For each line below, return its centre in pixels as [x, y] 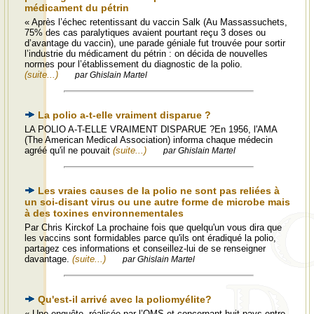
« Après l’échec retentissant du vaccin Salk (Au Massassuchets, [156, 22]
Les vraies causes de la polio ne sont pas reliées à [159, 191]
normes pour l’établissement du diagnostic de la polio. [134, 64]
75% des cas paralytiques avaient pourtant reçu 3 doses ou [145, 33]
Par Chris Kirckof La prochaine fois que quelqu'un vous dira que [153, 227]
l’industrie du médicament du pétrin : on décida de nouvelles [146, 54]
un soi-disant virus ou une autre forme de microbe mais [157, 202]
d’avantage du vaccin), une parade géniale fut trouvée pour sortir [155, 43]
